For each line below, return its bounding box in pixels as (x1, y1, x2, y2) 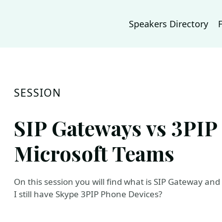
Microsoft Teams (14, 139, 174, 166)
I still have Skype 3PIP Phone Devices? (14, 188, 162, 200)
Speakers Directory (129, 18, 208, 30)
